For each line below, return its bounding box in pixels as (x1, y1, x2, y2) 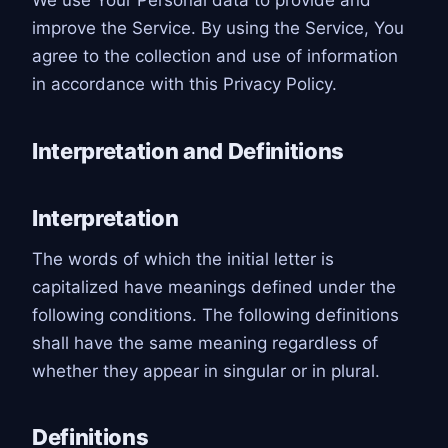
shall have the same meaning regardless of (32, 332, 378, 353)
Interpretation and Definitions (32, 137, 345, 164)
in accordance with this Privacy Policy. (32, 74, 337, 95)
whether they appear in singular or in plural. (32, 360, 380, 381)
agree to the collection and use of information (32, 46, 398, 67)
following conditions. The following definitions (32, 304, 399, 325)
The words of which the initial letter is (32, 248, 334, 269)
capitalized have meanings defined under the (32, 276, 396, 297)
